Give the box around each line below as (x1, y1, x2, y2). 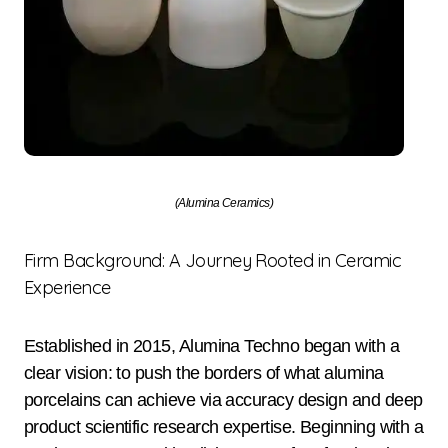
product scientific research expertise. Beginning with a (24, 417, 424, 438)
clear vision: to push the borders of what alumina (24, 363, 384, 384)
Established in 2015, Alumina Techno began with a (24, 336, 400, 357)
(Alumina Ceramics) (174, 196, 274, 211)
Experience (24, 276, 111, 300)
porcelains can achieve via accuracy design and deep (24, 390, 423, 411)
